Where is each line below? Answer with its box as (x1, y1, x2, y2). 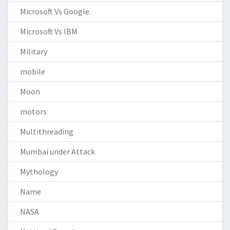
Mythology (20, 166, 58, 177)
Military (20, 46, 47, 56)
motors (20, 106, 47, 117)
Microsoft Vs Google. (20, 6, 91, 16)
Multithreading (20, 126, 73, 137)
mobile (20, 66, 45, 76)
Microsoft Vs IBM (20, 26, 78, 36)
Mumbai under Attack (20, 146, 95, 157)
